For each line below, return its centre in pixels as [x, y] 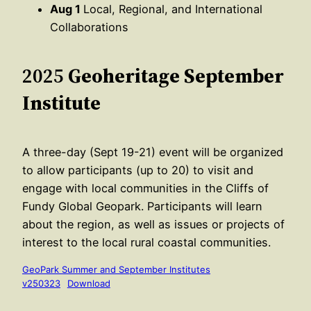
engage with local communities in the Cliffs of [145, 188]
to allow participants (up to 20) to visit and [138, 170]
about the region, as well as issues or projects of [153, 224]
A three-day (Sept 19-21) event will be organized [153, 152]
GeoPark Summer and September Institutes [116, 269]
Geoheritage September [176, 75]
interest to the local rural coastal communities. [146, 242]
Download [89, 283]
